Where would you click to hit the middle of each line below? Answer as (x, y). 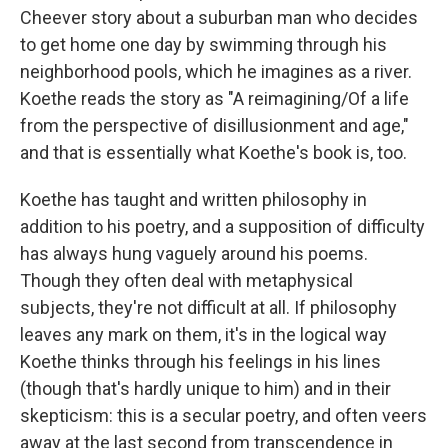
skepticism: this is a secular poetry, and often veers (223, 415)
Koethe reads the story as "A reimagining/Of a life (214, 98)
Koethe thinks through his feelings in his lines (200, 361)
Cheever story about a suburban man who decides (219, 17)
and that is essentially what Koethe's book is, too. (213, 152)
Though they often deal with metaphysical (186, 280)
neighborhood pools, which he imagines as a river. (216, 71)
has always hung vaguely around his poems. (194, 253)
